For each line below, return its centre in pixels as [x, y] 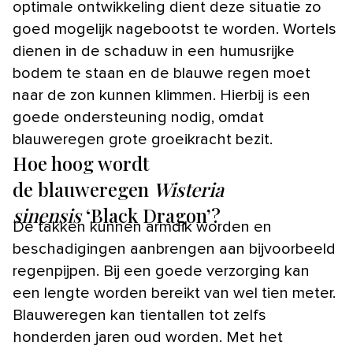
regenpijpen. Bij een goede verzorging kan [161, 271]
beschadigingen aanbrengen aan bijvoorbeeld [174, 249]
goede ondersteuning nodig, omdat [138, 117]
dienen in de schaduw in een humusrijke [154, 51]
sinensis [47, 215]
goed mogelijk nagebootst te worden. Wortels [175, 29]
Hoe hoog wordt [81, 163]
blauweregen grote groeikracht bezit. [143, 139]
